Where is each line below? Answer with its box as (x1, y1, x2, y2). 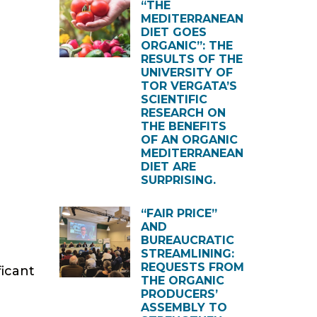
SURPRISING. (140, 173, 216, 187)
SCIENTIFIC (140, 93, 207, 106)
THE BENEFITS (140, 120, 226, 133)
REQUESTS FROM (140, 260, 244, 274)
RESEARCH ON (140, 106, 226, 120)
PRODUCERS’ (140, 287, 218, 301)
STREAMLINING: (140, 247, 234, 260)
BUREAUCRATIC (140, 234, 234, 247)
